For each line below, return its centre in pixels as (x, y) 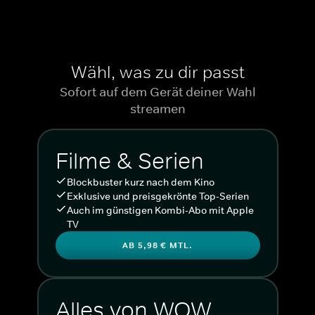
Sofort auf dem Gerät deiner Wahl (157, 92)
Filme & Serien (129, 161)
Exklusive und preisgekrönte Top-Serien (157, 196)
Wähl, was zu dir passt (157, 72)
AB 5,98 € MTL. (157, 245)
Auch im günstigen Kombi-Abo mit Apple (160, 210)
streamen (157, 109)
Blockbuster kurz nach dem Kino (140, 182)
